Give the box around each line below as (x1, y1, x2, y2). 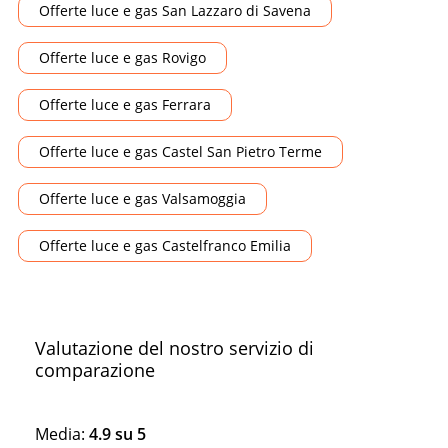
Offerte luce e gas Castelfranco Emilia (39, 235, 291, 255)
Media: (35, 422, 89, 445)
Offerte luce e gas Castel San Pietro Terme (39, 141, 322, 161)
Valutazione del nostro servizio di (35, 335, 314, 360)
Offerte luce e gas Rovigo (39, 47, 206, 67)
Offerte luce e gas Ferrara (39, 94, 211, 114)
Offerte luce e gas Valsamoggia (39, 188, 246, 208)
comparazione (35, 357, 155, 382)
